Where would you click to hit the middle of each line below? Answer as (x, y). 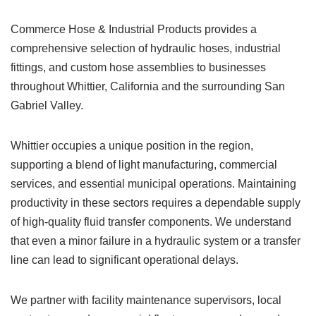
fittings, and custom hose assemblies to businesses (138, 67)
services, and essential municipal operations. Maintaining (153, 184)
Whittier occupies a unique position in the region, (132, 146)
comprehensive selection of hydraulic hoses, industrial (146, 48)
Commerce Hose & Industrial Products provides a (134, 29)
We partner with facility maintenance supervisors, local (146, 300)
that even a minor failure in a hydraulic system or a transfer (156, 241)
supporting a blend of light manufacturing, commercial (144, 165)
